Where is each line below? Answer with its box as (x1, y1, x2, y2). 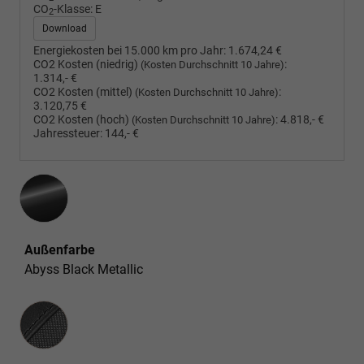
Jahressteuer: (33, 126, 102, 141)
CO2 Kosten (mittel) (33, 84, 135, 99)
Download (42, 22, 87, 34)
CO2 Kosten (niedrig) (33, 57, 141, 71)
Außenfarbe (24, 241, 95, 258)
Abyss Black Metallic (24, 261, 143, 277)
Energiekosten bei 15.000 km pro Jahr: (33, 43, 226, 58)
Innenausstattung (20, 301, 121, 318)
